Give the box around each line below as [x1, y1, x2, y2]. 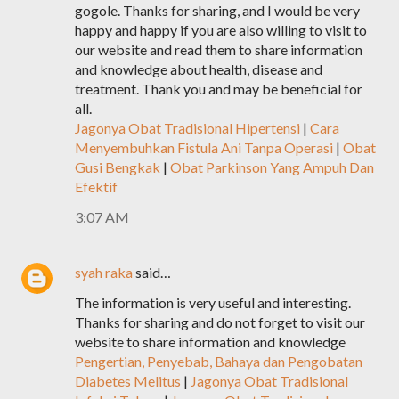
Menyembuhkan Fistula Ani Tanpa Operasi [75, 139, 333, 156]
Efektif [75, 178, 118, 195]
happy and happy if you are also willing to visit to [75, 21, 367, 38]
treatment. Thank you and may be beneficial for [75, 80, 362, 97]
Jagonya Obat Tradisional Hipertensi [75, 119, 300, 136]
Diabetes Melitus [75, 372, 181, 389]
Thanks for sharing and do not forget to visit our [75, 313, 365, 330]
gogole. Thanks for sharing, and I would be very [75, 2, 360, 19]
